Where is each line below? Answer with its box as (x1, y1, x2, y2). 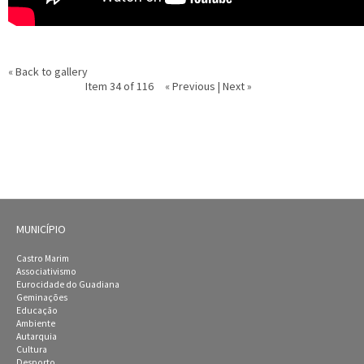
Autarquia (16, 331, 57, 342)
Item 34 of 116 (84, 79, 154, 93)
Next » (222, 79, 252, 93)
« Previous (164, 79, 215, 93)
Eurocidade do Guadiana (16, 279, 119, 290)
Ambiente (16, 318, 55, 329)
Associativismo (16, 266, 76, 277)
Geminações (16, 292, 67, 303)
